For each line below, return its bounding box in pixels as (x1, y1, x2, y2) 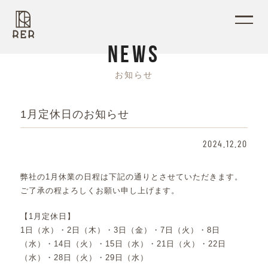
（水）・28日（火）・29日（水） (20, 252, 148, 262)
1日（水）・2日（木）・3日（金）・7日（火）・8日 (20, 225, 220, 234)
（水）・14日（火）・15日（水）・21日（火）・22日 (20, 239, 226, 248)
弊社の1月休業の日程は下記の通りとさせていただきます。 (20, 172, 243, 181)
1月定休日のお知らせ (20, 108, 129, 120)
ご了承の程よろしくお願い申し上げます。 (20, 186, 179, 195)
